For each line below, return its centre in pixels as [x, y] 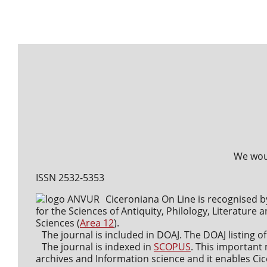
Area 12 [97, 223]
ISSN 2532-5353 [70, 177]
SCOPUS [172, 246]
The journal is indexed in [98, 246]
